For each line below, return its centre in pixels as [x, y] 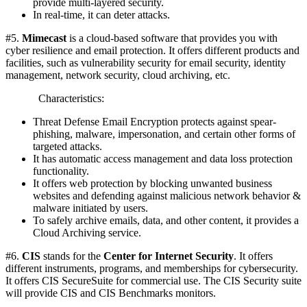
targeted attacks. [67, 147]
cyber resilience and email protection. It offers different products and [152, 51]
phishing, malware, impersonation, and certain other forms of [164, 134]
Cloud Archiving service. [87, 233]
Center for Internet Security [169, 256]
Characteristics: [55, 99]
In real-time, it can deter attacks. [101, 15]
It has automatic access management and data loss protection [163, 159]
